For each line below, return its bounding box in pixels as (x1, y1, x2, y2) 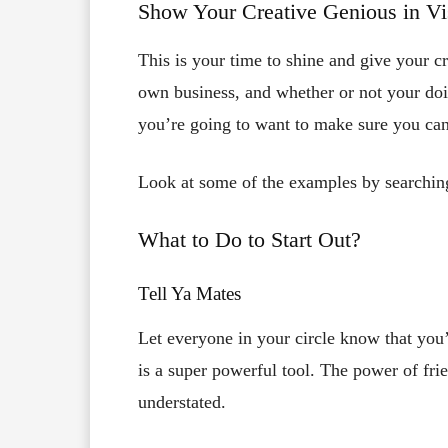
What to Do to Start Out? (138, 226, 361, 252)
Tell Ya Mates (138, 282, 241, 304)
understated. (138, 391, 226, 412)
